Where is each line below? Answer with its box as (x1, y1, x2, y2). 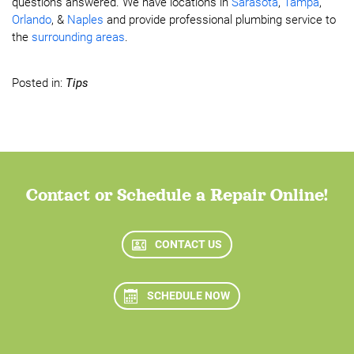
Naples (67, 13, 104, 27)
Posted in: (12, 76, 66, 90)
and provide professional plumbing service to (104, 13, 336, 27)
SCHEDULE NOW (147, 289, 230, 302)
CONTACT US (155, 238, 222, 250)
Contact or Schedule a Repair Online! (26, 186, 328, 205)
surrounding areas (32, 30, 125, 44)
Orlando (12, 13, 51, 27)
